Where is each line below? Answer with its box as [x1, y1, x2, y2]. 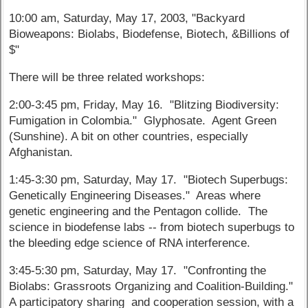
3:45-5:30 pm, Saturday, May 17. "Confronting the [9, 263, 267, 277]
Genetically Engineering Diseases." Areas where [9, 188, 261, 202]
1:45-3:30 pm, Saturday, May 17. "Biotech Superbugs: [9, 173, 289, 186]
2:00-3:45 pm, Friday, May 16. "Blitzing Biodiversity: [9, 98, 280, 112]
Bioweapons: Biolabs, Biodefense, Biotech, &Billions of [9, 27, 290, 41]
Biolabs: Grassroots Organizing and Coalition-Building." [9, 279, 297, 293]
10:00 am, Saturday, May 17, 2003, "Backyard [9, 12, 245, 25]
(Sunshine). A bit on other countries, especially [9, 130, 249, 144]
